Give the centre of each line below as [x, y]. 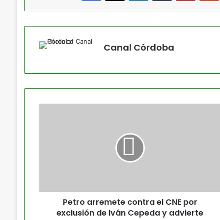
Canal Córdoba [139, 47]
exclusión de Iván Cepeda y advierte [130, 213]
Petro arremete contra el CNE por [130, 202]
